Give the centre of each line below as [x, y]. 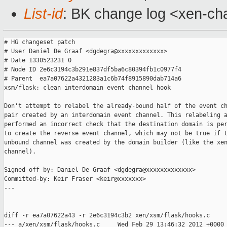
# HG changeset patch [40, 42]
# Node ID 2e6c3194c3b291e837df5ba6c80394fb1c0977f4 [93, 70]
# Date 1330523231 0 [38, 61]
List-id [43, 14]
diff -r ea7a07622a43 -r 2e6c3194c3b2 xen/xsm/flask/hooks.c [107, 216]
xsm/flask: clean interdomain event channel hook [87, 88]
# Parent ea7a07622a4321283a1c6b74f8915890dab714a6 [93, 79]
